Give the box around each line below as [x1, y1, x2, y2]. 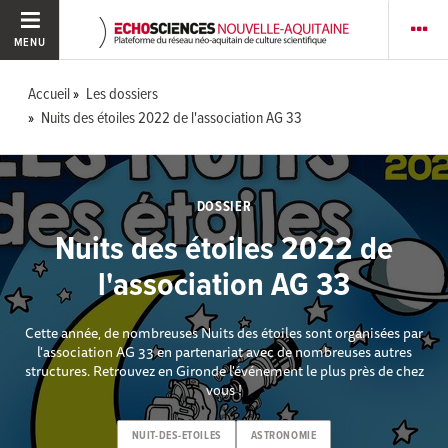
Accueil [28, 84, 71, 105]
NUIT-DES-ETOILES [131, 429, 222, 444]
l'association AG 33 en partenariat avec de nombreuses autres [36, 340, 412, 363]
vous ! [206, 378, 242, 401]
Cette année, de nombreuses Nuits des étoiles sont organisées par [25, 321, 423, 344]
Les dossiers [86, 84, 159, 105]
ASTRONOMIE [250, 429, 317, 444]
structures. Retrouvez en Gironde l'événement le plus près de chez [24, 359, 424, 382]
